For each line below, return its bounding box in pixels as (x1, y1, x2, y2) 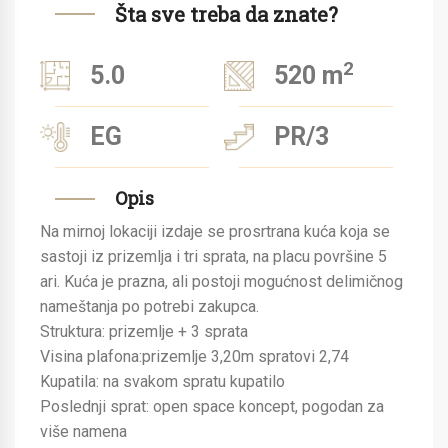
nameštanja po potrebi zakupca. (40, 297, 259, 316)
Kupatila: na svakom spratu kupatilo (40, 372, 285, 391)
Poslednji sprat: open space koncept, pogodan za (40, 397, 384, 416)
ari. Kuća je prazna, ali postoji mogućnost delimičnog (40, 272, 403, 291)
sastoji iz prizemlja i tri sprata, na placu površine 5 (40, 247, 387, 266)
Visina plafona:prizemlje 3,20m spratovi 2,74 (40, 347, 349, 366)
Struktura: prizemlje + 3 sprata (40, 322, 248, 341)
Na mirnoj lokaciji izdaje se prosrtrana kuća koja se (40, 222, 390, 241)
